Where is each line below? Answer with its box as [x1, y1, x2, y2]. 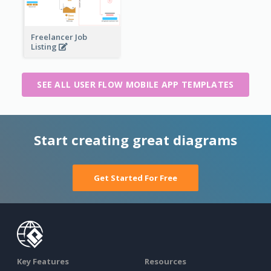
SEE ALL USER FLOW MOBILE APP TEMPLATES [37, 78, 234, 90]
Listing [30, 41, 59, 53]
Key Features [17, 255, 69, 267]
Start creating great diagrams [34, 130, 237, 149]
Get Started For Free [94, 172, 177, 183]
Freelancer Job [30, 31, 87, 43]
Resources [145, 255, 186, 267]
